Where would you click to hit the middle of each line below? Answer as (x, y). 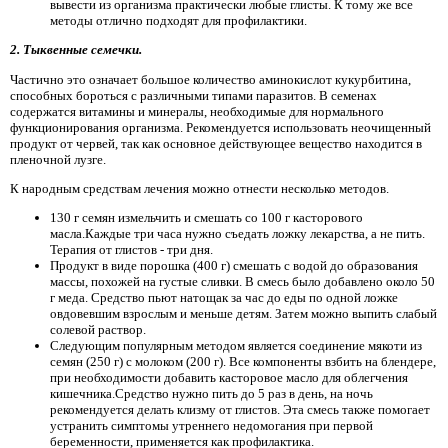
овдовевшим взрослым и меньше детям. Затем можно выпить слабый (243, 314)
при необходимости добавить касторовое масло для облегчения (229, 378)
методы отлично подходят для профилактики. (178, 21)
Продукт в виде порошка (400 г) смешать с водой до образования (234, 266)
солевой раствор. (98, 330)
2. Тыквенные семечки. (76, 50)
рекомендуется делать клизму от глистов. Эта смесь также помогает (240, 410)
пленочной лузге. (58, 159)
